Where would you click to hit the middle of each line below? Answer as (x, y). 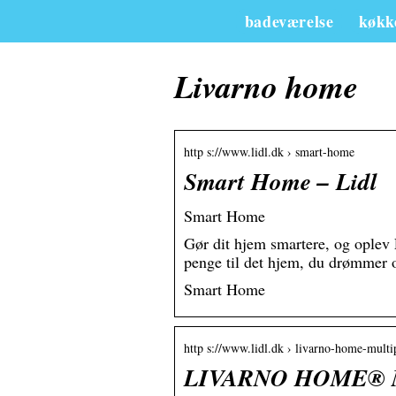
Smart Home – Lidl (281, 182)
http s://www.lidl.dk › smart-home (269, 152)
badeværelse (289, 21)
